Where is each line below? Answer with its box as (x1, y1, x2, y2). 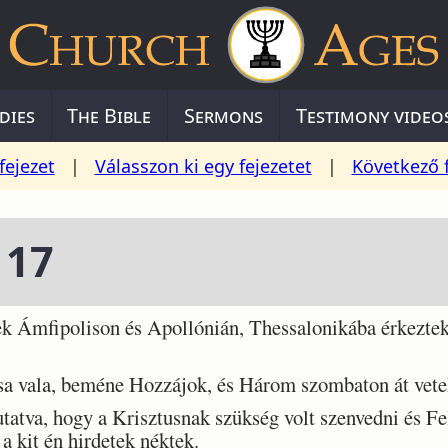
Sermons (184, 102, 263, 129)
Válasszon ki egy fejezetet (94, 154, 312, 178)
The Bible (67, 102, 152, 129)
